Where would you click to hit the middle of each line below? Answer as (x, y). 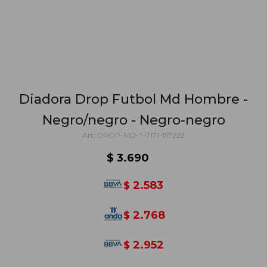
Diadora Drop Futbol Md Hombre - (133, 99)
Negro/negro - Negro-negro (133, 120)
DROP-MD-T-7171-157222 (141, 135)
